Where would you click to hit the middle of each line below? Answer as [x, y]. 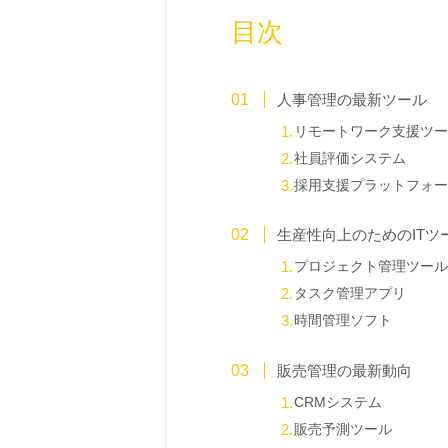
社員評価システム [349, 158]
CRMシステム [337, 402]
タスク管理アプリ [349, 294]
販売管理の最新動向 [344, 370]
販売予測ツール [342, 429]
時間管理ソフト [342, 321]
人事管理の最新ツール [351, 99]
